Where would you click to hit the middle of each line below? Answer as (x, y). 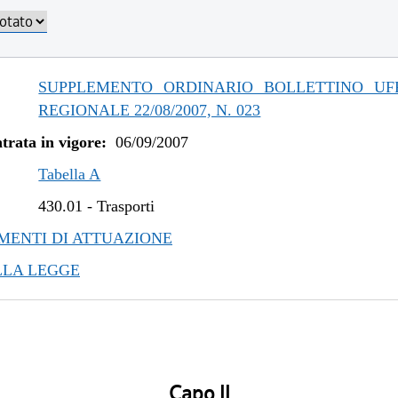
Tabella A (70, 174)
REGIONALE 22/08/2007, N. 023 (150, 110)
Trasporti (126, 206)
